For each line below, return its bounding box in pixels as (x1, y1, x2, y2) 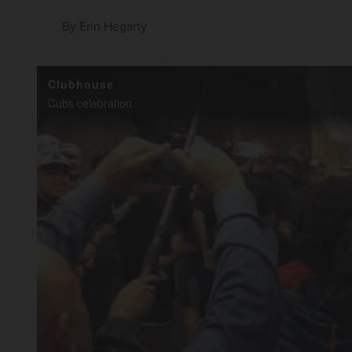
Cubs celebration (48, 94, 132, 111)
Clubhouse (48, 75, 114, 92)
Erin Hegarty (79, 18, 147, 35)
